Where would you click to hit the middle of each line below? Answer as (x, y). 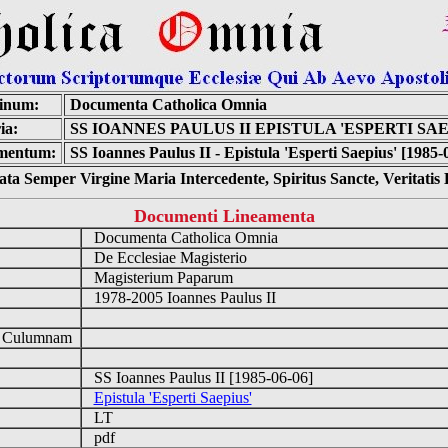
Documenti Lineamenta (224, 216)
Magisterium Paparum (161, 277)
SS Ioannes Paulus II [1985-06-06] (201, 377)
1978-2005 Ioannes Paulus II (182, 297)
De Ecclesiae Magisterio (168, 257)
